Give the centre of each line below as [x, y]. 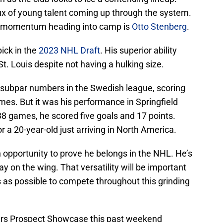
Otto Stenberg [159, 27]
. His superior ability [139, 51]
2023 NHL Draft [69, 51]
